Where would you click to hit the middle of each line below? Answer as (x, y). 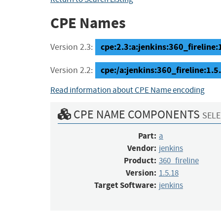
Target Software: (125, 185)
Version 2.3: (72, 47)
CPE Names (88, 23)
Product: (140, 160)
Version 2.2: (72, 70)
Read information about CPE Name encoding (128, 90)
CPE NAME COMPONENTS (137, 114)
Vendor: (142, 148)
